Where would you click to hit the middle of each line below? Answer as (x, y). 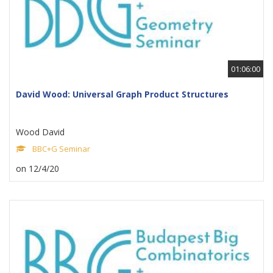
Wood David (40, 132)
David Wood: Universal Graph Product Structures (122, 94)
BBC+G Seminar (61, 149)
